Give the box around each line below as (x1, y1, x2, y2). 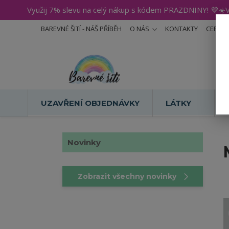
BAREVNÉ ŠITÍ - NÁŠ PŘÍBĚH (41, 24, 122, 33)
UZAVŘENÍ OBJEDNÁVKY (40, 98, 140, 108)
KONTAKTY (165, 24, 198, 33)
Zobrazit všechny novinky (77, 172, 176, 181)
